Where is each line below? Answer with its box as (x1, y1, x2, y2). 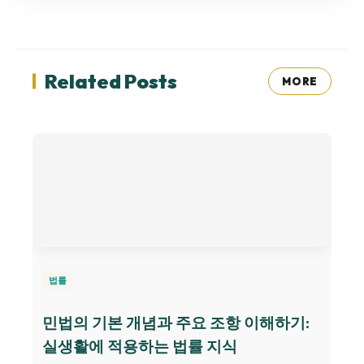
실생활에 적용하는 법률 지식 (42, 336, 237, 356)
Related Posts (45, 69, 177, 94)
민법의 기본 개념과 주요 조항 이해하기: (42, 312, 310, 332)
